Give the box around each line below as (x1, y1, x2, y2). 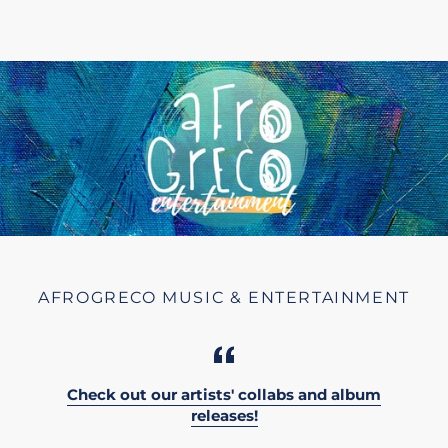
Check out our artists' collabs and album (67, 386, 381, 405)
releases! (190, 407, 258, 426)
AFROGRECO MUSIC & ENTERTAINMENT (38, 288, 410, 308)
